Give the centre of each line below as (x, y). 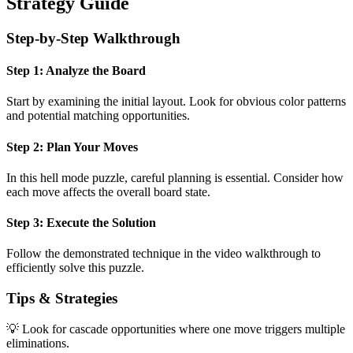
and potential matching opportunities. (98, 116)
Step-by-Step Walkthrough (93, 38)
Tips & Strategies (62, 299)
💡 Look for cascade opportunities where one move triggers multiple (176, 329)
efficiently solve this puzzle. (75, 268)
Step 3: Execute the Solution (81, 223)
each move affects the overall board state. (108, 191)
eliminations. (38, 343)
